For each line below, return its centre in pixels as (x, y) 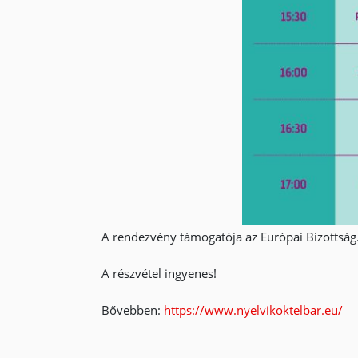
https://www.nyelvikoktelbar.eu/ (253, 310)
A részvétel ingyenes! (159, 273)
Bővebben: (132, 310)
